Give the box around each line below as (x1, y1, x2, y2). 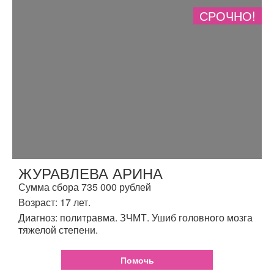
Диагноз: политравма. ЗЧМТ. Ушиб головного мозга (18, 210, 253, 224)
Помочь (120, 253, 154, 266)
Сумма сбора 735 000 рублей (18, 179, 151, 194)
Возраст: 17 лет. (18, 194, 91, 209)
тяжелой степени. (18, 222, 98, 237)
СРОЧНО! (199, 6, 256, 24)
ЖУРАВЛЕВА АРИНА (18, 161, 163, 183)
